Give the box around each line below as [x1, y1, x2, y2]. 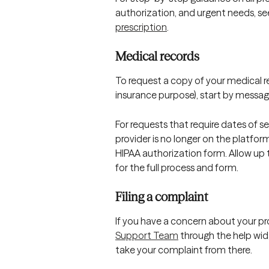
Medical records [115, 49, 199, 64]
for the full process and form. [115, 161, 238, 174]
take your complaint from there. [115, 244, 252, 256]
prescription [115, 20, 167, 33]
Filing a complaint [115, 189, 208, 205]
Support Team [115, 229, 178, 242]
